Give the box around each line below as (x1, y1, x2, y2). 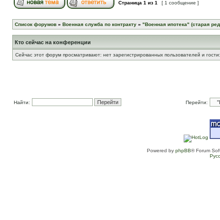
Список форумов (15, 22, 56, 27)
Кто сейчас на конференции (15, 39, 91, 45)
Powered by (147, 148, 175, 153)
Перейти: (186, 100, 208, 105)
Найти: (14, 100, 30, 105)
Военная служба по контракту (62, 22, 137, 27)
